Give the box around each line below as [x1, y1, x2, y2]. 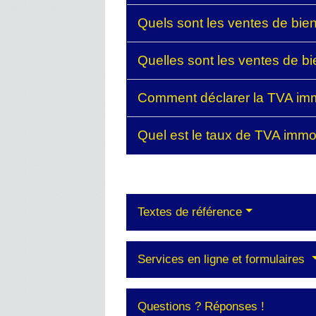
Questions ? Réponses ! [138, 299, 265, 313]
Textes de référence [138, 205, 243, 219]
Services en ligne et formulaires [138, 252, 309, 266]
